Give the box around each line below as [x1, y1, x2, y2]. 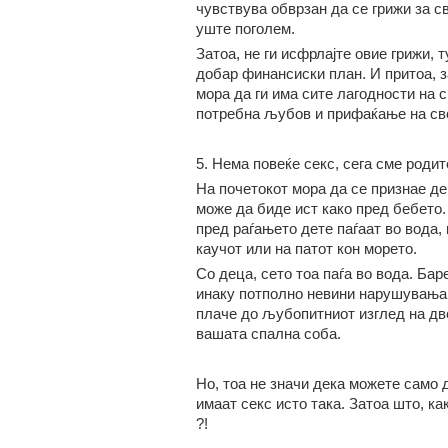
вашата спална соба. [195, 325, 341, 342]
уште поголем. [195, 20, 295, 37]
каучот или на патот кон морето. [195, 240, 417, 257]
